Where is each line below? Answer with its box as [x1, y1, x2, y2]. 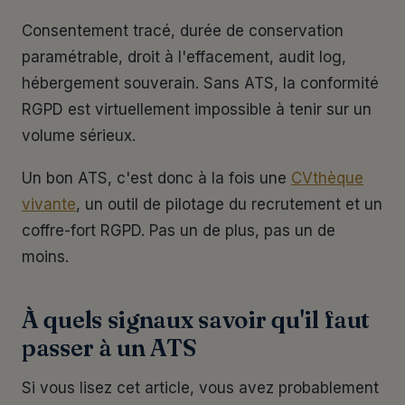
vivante [22, 195, 76, 213]
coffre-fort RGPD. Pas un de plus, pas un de [22, 221, 335, 240]
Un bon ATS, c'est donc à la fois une [22, 169, 291, 187]
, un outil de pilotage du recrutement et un [76, 195, 382, 213]
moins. [22, 248, 69, 266]
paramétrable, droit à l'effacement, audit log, [22, 48, 346, 66]
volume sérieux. [22, 127, 136, 145]
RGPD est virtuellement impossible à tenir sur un [22, 100, 372, 118]
